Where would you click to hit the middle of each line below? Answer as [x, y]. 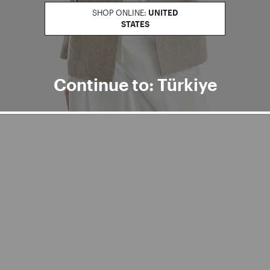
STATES [135, 24]
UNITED [163, 13]
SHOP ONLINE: [119, 13]
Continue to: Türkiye [135, 84]
